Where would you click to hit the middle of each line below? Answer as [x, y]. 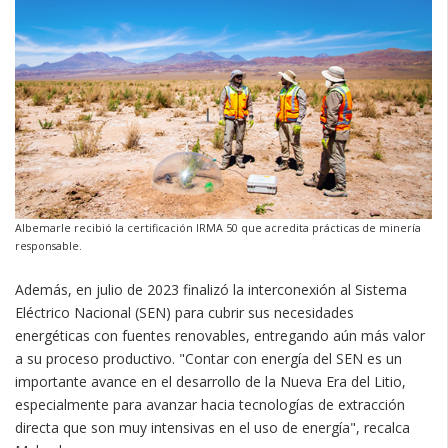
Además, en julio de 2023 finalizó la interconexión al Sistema [211, 290]
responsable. [48, 246]
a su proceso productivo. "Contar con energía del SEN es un [208, 359]
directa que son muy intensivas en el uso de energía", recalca [212, 428]
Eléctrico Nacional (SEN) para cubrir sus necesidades [184, 313]
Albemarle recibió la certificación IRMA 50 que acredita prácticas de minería [218, 228]
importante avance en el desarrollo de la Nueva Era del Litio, [210, 382]
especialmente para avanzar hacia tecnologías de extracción [210, 405]
